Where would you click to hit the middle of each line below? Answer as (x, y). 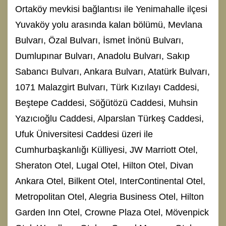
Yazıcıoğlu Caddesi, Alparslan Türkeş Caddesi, (109, 118)
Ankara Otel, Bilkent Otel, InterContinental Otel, (110, 181)
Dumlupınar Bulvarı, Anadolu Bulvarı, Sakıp (102, 56)
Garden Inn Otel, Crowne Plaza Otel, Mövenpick (112, 212)
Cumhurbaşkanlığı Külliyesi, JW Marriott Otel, (106, 150)
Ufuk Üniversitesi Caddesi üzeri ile (84, 134)
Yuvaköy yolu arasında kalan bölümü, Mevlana (109, 24)
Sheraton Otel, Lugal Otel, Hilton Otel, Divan (104, 165)
